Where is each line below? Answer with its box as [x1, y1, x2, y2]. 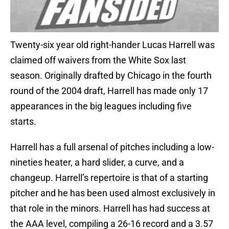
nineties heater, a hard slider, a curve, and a [10, 157, 184, 168]
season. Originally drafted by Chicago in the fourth [10, 70, 212, 81]
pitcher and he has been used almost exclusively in [10, 188, 215, 199]
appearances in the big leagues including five [10, 101, 192, 112]
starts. [10, 116, 36, 127]
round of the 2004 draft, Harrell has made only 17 [10, 85, 208, 97]
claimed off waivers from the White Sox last [10, 55, 186, 66]
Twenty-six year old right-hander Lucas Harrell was [10, 39, 215, 51]
